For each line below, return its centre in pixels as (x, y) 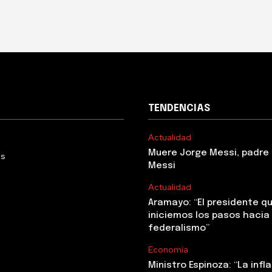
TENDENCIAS (179, 108)
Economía (168, 250)
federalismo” (179, 228)
